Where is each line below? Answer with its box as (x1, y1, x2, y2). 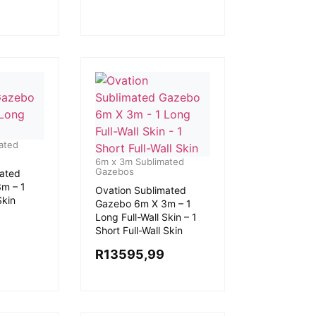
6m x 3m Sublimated (95, 156, 184, 167)
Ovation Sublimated (95, 184, 186, 196)
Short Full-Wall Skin (95, 224, 183, 236)
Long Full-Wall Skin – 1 (95, 211, 197, 223)
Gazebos (95, 166, 134, 177)
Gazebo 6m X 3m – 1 (95, 197, 191, 209)
